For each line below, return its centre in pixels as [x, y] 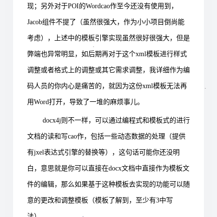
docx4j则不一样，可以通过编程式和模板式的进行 [116, 120]
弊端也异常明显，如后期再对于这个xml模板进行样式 [107, 54]
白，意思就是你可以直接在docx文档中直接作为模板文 [108, 168]
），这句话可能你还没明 [142, 152]
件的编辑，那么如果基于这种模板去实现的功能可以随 [108, 184]
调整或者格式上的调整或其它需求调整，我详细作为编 [108, 70]
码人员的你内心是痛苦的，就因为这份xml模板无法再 [107, 86]
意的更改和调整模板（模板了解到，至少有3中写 [100, 200]
